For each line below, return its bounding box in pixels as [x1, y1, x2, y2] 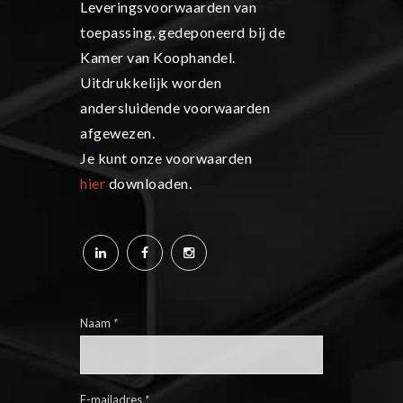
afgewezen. [80, 124, 155, 142]
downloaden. [105, 175, 192, 193]
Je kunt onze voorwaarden [80, 149, 252, 167]
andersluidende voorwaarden [80, 99, 270, 117]
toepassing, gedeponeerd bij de [80, 23, 285, 41]
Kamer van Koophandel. [80, 49, 236, 67]
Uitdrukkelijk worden [80, 74, 221, 92]
